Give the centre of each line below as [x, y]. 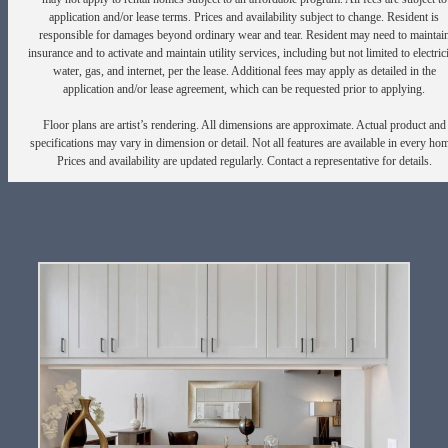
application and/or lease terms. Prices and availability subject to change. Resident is [244, 16]
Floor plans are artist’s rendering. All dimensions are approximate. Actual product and [244, 124]
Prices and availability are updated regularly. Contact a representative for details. [244, 160]
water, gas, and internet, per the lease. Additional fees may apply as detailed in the [244, 70]
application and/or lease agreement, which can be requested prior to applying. [244, 88]
